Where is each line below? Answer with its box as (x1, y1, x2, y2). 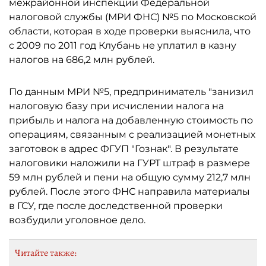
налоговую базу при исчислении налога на (9, 100, 224, 112)
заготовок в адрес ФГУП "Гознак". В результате (9, 143, 239, 154)
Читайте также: (15, 246, 77, 259)
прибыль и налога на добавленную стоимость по (9, 115, 253, 126)
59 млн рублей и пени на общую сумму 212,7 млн (9, 172, 251, 183)
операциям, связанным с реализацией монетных (9, 129, 255, 140)
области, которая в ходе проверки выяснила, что (9, 26, 251, 37)
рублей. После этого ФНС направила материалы (9, 186, 250, 197)
